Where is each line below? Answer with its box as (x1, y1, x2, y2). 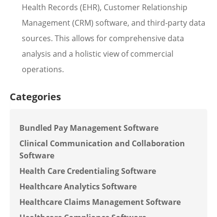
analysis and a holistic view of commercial (22, 48, 173, 59)
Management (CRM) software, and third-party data (22, 17, 205, 28)
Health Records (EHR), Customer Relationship (22, 2, 187, 13)
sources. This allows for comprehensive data (22, 33, 184, 44)
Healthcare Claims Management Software (19, 197, 181, 207)
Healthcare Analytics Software (19, 181, 137, 192)
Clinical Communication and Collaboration (19, 138, 185, 149)
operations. (22, 64, 64, 75)
